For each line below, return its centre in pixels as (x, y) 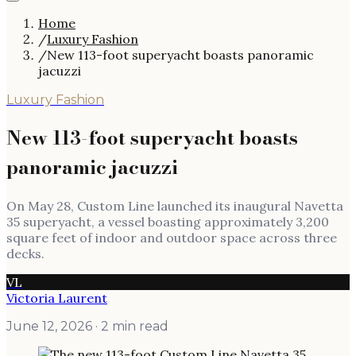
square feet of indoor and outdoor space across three (172, 237)
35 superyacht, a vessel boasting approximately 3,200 (168, 221)
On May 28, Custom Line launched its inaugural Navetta (175, 205)
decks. (25, 253)
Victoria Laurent (57, 298)
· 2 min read (130, 326)
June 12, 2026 (49, 326)
